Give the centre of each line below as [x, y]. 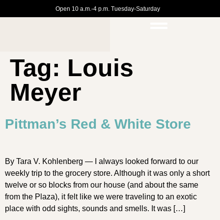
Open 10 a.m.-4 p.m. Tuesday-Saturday [108, 9]
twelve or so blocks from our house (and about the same [102, 185]
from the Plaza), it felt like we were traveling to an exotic [101, 197]
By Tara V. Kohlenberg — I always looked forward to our [102, 161]
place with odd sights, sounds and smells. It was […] [95, 208]
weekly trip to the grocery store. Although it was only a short [107, 173]
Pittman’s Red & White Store [98, 124]
